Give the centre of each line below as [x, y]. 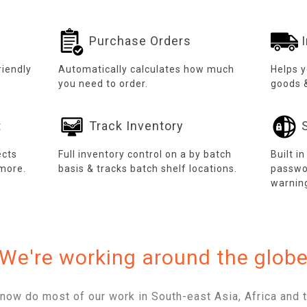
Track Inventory [134, 125]
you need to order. [103, 84]
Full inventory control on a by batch [145, 154]
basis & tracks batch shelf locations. [147, 169]
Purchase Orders [138, 40]
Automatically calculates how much [146, 69]
